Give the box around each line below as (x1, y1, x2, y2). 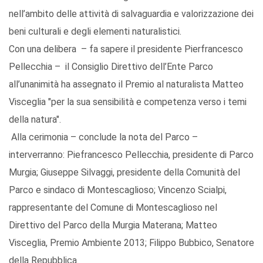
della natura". (9, 114, 61, 126)
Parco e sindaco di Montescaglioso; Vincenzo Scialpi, (9, 184, 227, 196)
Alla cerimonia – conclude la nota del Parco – (9, 131, 200, 143)
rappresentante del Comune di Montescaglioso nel (9, 202, 217, 214)
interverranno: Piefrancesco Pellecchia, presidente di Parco (9, 149, 254, 161)
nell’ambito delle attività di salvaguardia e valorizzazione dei (9, 8, 254, 20)
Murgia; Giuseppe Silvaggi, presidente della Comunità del (9, 167, 240, 178)
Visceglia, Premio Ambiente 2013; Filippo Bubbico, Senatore (9, 237, 254, 249)
